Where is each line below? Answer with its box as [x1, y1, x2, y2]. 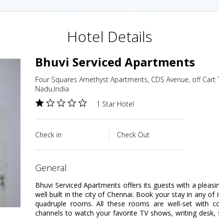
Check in [35, 130, 62, 140]
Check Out [117, 130, 150, 140]
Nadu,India [35, 84, 69, 94]
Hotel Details [67, 26, 152, 47]
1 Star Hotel [96, 99, 134, 109]
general [42, 162, 67, 174]
